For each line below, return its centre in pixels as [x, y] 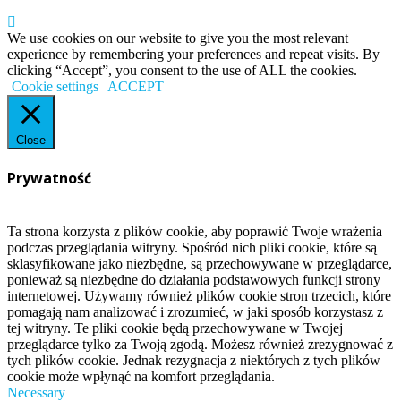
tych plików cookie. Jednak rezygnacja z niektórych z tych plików [194, 360]
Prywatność [49, 179]
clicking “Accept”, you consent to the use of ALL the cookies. [182, 71]
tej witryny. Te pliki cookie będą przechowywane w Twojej [175, 328]
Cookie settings [55, 87]
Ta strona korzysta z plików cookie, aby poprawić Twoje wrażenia [195, 231]
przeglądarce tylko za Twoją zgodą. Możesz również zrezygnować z [200, 344]
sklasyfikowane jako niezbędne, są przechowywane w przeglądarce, [200, 263]
